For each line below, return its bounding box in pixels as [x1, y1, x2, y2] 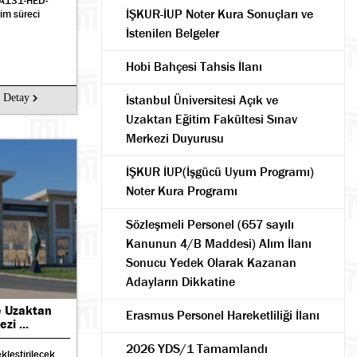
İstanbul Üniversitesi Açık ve [126, 92, 278, 108]
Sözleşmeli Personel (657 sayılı [126, 216, 294, 233]
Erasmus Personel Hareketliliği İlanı [126, 307, 320, 324]
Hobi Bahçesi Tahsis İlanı [126, 58, 262, 75]
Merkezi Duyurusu [126, 130, 224, 147]
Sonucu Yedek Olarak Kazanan [126, 254, 296, 271]
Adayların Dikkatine [126, 273, 235, 290]
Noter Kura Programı [126, 182, 237, 199]
